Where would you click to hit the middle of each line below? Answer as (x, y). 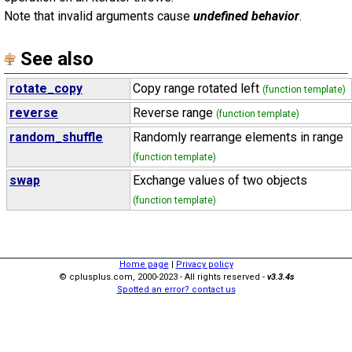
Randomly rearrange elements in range (238, 137)
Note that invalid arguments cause (99, 16)
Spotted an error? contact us (176, 290)
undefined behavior (246, 16)
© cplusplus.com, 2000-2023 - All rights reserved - (163, 277)
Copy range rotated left (198, 88)
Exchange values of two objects (220, 180)
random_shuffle (56, 137)
